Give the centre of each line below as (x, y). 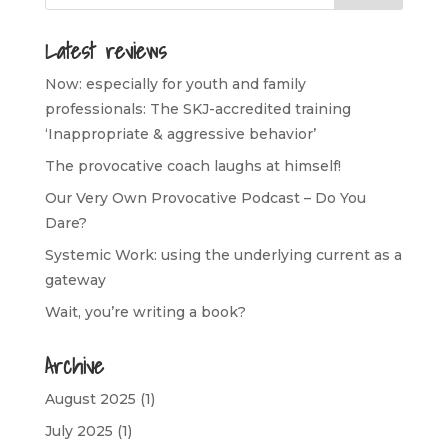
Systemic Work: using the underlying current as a (223, 255)
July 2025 (78, 431)
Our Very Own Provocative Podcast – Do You (205, 198)
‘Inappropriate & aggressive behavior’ (180, 134)
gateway (75, 280)
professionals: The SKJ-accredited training (197, 109)
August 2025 (90, 399)
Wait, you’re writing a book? (145, 312)
